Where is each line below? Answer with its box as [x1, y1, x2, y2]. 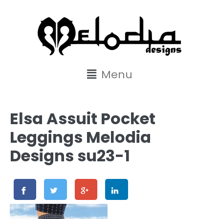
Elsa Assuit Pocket [10, 108, 155, 130]
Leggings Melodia [10, 126, 151, 148]
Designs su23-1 [10, 145, 130, 167]
